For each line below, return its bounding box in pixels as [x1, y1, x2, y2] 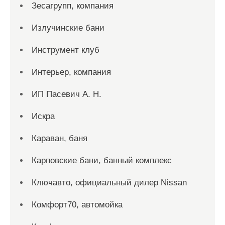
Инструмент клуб [32, 45, 99, 55]
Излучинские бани [32, 23, 104, 33]
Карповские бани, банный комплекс [32, 155, 172, 165]
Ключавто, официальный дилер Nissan [32, 177, 187, 187]
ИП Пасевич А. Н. [32, 89, 101, 99]
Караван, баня [32, 133, 87, 143]
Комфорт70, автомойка [32, 199, 123, 209]
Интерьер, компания [32, 67, 111, 77]
